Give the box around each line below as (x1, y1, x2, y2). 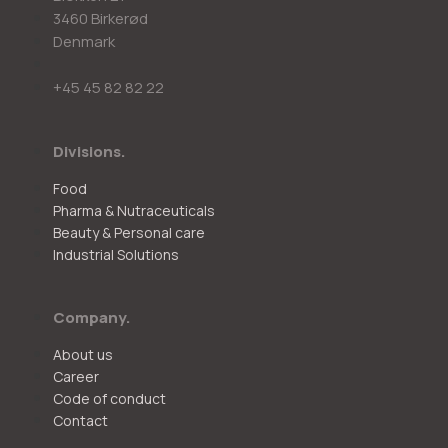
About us (52, 345, 113, 365)
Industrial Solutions (52, 245, 179, 265)
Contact (52, 411, 108, 431)
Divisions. (52, 141, 126, 163)
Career (52, 367, 99, 387)
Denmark (52, 31, 115, 53)
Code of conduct (52, 389, 166, 409)
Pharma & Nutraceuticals (52, 201, 215, 221)
